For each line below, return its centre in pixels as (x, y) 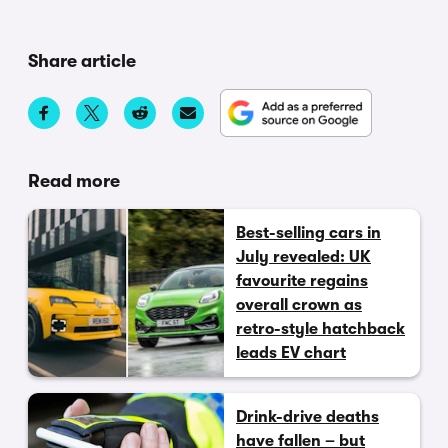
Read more (74, 180)
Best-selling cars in (308, 232)
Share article (82, 60)
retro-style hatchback (320, 328)
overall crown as (299, 304)
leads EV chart (291, 352)
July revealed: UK (303, 256)
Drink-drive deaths (307, 416)
